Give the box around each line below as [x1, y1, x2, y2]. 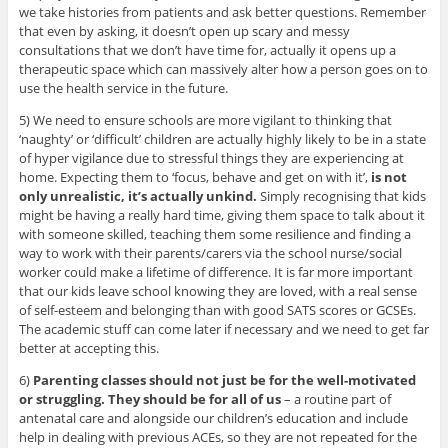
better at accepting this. [18, 338, 159, 357]
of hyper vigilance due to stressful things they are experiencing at [18, 148, 404, 167]
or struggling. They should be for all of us [18, 389, 281, 408]
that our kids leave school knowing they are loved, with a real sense [18, 281, 417, 300]
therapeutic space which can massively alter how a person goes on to [18, 59, 428, 78]
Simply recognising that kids [259, 186, 426, 205]
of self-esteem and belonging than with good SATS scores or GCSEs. [18, 300, 416, 319]
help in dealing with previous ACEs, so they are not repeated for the [18, 427, 417, 446]
